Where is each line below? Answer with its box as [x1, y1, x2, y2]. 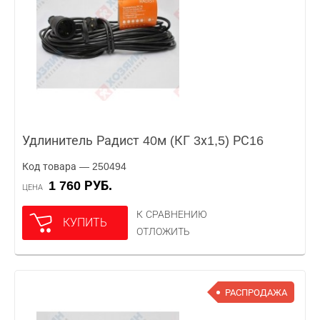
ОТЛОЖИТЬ [136, 226, 190, 237]
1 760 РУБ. [56, 179, 112, 193]
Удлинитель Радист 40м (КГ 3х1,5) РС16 [22, 134, 264, 148]
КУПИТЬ [63, 216, 107, 229]
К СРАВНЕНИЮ [136, 209, 207, 220]
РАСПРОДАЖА [225, 286, 287, 298]
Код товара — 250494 [22, 161, 126, 172]
